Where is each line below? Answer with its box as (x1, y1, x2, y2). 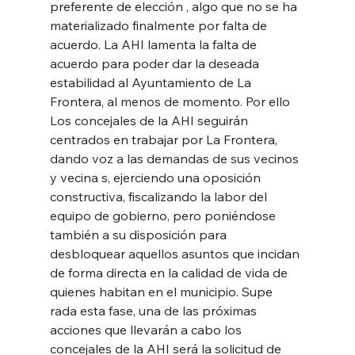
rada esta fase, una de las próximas (49, 302, 260, 319)
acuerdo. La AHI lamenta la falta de (49, 36, 260, 52)
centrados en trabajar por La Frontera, (49, 131, 281, 147)
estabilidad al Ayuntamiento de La (49, 74, 254, 90)
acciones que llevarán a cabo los (49, 321, 245, 338)
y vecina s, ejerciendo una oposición (49, 169, 264, 185)
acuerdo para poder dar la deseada (49, 55, 262, 71)
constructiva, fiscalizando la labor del (49, 188, 270, 204)
